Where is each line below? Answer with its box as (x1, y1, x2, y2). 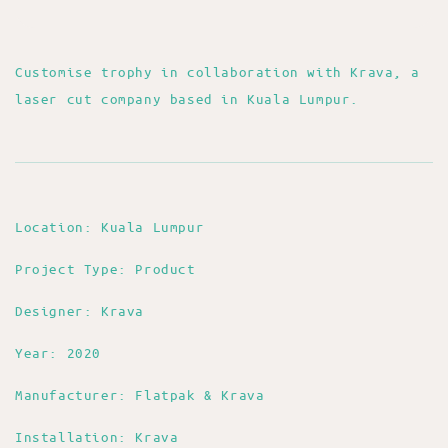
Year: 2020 (15, 344, 101, 362)
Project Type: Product (15, 260, 196, 278)
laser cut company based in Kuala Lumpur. (15, 90, 368, 108)
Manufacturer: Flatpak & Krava (15, 386, 265, 404)
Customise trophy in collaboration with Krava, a (15, 63, 420, 81)
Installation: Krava (15, 428, 179, 446)
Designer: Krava (15, 302, 144, 320)
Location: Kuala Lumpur (15, 218, 205, 236)
